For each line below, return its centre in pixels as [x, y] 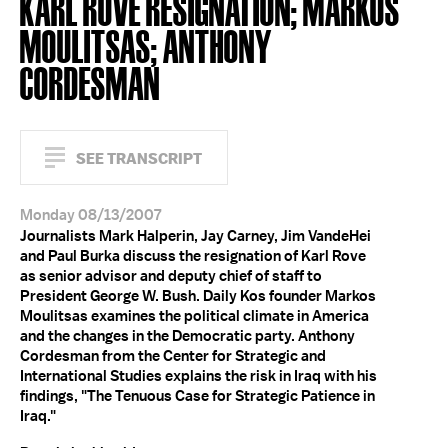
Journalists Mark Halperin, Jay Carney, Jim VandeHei [195, 236]
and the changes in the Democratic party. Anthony [187, 336]
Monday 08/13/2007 [90, 215]
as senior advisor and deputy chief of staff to [171, 276]
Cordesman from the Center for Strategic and [173, 356]
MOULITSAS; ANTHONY [145, 44]
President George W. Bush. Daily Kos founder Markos [198, 296]
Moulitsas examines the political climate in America [194, 316]
